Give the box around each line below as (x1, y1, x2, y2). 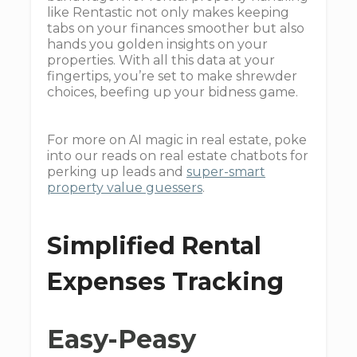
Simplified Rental (47, 231, 261, 261)
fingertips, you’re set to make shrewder (47, 69, 297, 84)
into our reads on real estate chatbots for (47, 148, 308, 163)
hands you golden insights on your (47, 37, 268, 52)
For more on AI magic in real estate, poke (47, 132, 307, 147)
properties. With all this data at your (47, 53, 275, 68)
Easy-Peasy (47, 324, 196, 355)
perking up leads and (47, 164, 186, 179)
